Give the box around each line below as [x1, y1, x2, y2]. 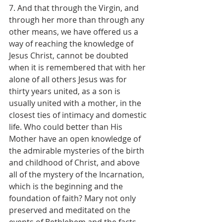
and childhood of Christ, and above [9, 157, 142, 168]
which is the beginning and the [9, 180, 125, 192]
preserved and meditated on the [9, 204, 132, 216]
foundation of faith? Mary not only [9, 192, 138, 204]
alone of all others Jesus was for [9, 73, 129, 85]
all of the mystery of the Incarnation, [9, 168, 146, 180]
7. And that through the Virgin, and [9, 2, 141, 13]
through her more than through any [9, 14, 146, 25]
